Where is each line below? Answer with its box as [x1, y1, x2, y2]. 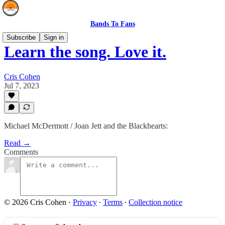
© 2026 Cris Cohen [4, 198, 66, 206]
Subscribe [7, 34, 36, 41]
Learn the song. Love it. [4, 43, 166, 61]
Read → [4, 139, 31, 147]
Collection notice [129, 198, 182, 206]
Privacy [73, 198, 97, 206]
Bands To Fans [90, 20, 135, 28]
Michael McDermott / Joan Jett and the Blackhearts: [4, 122, 168, 130]
